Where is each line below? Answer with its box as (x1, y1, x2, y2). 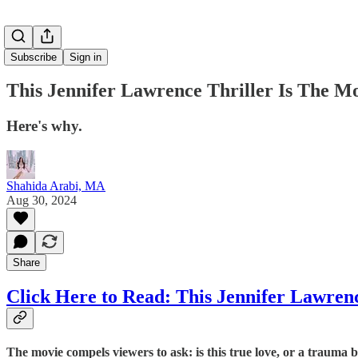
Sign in (70, 51, 101, 63)
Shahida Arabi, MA (6, 178, 105, 193)
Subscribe (10, 51, 57, 63)
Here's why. (6, 117, 82, 134)
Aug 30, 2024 (6, 193, 77, 207)
